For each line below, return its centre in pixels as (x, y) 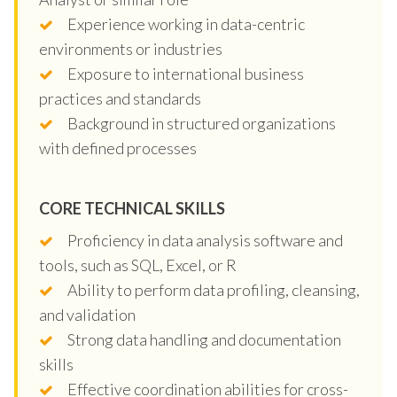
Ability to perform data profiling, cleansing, (214, 289)
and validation (87, 314)
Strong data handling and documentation (204, 339)
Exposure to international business (186, 73)
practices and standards (120, 98)
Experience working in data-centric (186, 23)
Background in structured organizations (202, 123)
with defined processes (118, 148)
